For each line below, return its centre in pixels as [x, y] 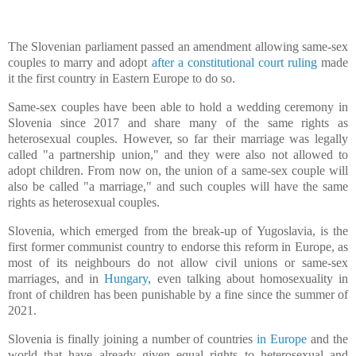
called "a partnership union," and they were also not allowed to [178, 155]
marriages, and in [56, 279]
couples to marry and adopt [80, 63]
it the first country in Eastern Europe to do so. [122, 79]
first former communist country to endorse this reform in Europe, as [178, 247]
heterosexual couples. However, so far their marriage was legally [178, 139]
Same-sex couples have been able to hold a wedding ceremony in [178, 107]
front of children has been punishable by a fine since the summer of [178, 295]
